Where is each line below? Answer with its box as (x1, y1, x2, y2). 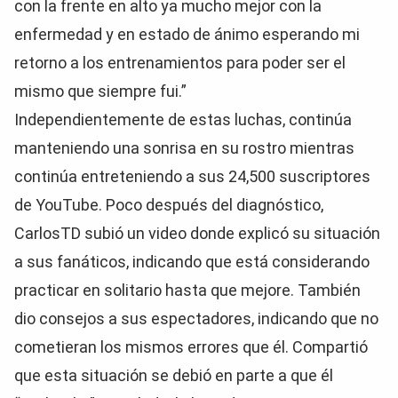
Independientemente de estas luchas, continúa (14, 110, 352, 129)
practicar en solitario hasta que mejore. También (14, 281, 361, 299)
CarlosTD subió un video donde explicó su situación (14, 224, 380, 243)
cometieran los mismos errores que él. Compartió (14, 338, 368, 356)
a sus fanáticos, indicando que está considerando (14, 252, 370, 271)
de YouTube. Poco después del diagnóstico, (14, 195, 323, 214)
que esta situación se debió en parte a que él (14, 366, 333, 385)
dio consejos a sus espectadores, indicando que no (14, 309, 378, 328)
